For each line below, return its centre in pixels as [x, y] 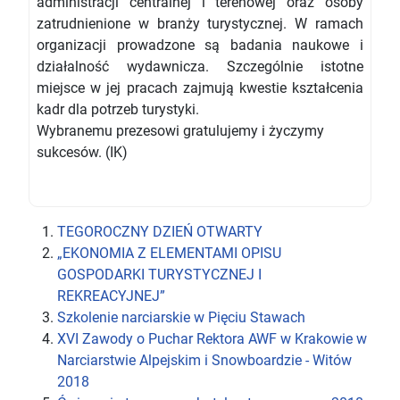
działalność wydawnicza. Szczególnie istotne [200, 66]
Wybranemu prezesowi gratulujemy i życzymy [180, 130]
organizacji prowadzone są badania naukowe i [200, 45]
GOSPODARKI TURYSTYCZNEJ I [159, 274]
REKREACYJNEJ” [111, 296]
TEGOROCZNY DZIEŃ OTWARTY [160, 231]
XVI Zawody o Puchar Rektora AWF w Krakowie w [212, 338]
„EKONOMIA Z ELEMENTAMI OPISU [169, 253]
